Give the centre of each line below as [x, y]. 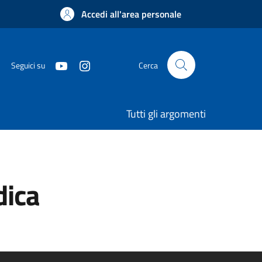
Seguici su [28, 65]
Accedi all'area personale [131, 14]
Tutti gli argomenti [166, 114]
